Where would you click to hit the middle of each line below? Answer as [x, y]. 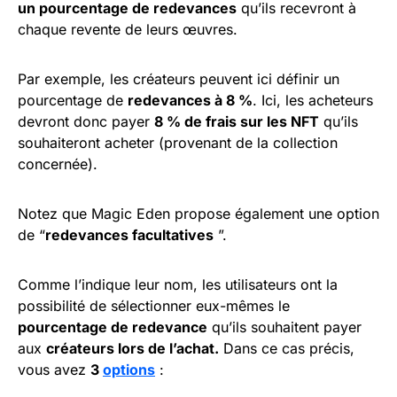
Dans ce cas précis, [287, 349]
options [129, 370]
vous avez [54, 370]
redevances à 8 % [190, 101]
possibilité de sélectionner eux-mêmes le [154, 306]
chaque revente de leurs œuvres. [128, 30]
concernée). [58, 164]
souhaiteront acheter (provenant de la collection [178, 143]
